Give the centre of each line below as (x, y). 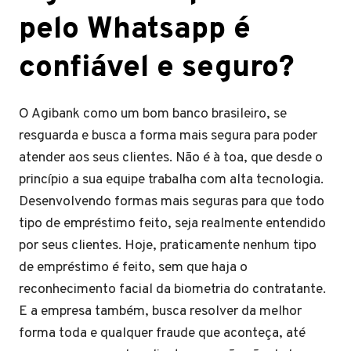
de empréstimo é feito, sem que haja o (133, 268)
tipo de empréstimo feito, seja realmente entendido (172, 224)
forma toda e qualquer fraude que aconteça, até (162, 333)
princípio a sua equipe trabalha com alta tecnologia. (171, 180)
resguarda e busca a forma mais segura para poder (168, 136)
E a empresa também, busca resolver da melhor (160, 311)
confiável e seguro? (157, 69)
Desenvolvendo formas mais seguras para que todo (172, 202)
